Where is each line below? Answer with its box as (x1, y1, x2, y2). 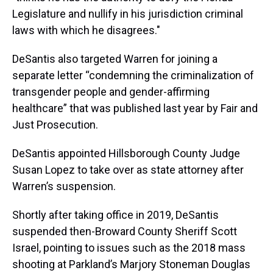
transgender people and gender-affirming (12, 85, 210, 99)
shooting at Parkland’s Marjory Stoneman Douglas (12, 258, 250, 271)
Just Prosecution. (12, 118, 98, 132)
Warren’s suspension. (12, 180, 116, 193)
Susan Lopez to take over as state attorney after (12, 163, 244, 177)
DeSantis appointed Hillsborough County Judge (12, 147, 240, 160)
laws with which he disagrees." (12, 24, 160, 37)
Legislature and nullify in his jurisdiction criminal (12, 7, 243, 21)
